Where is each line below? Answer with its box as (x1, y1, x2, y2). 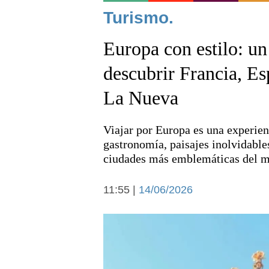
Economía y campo (116, 225, 198, 235)
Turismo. (103, 8, 174, 27)
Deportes (116, 112, 156, 122)
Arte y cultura (116, 193, 172, 203)
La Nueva (103, 87, 178, 109)
